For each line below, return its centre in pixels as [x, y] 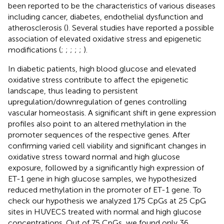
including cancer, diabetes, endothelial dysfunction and [105, 17]
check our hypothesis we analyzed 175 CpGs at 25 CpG [107, 201]
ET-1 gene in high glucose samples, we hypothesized [102, 179]
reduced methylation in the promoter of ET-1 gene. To [105, 190]
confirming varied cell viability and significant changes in [107, 146]
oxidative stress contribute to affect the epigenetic [98, 80]
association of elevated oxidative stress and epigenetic [105, 39]
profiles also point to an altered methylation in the [97, 124]
